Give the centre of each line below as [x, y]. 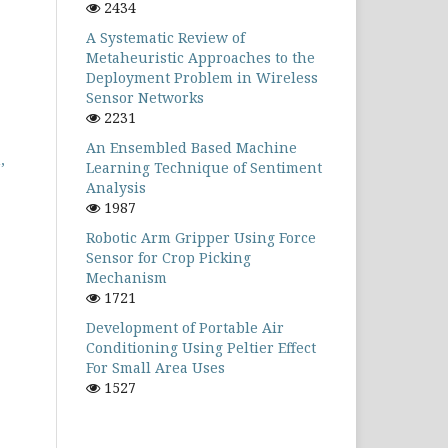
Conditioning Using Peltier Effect [201, 347]
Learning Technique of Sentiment [204, 167]
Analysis [116, 187]
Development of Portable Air [185, 327]
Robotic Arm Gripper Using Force [201, 237]
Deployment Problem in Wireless [202, 77]
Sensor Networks [145, 97]
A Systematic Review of [165, 37]
